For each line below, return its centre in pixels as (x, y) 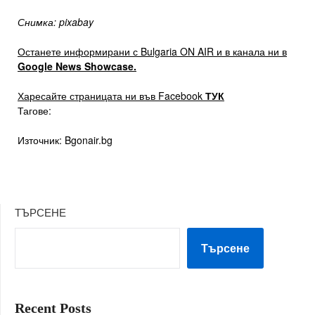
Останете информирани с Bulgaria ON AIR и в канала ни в (152, 52)
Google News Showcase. (77, 66)
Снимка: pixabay (56, 22)
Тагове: (34, 111)
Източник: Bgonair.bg (65, 140)
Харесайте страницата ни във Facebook (111, 96)
